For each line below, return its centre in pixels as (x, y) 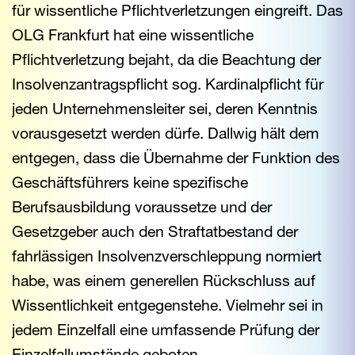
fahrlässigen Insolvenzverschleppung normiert (167, 256)
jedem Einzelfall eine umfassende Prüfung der (166, 329)
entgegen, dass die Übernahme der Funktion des (176, 157)
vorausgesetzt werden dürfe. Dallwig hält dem (166, 133)
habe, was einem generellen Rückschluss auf (164, 280)
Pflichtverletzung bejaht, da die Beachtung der (166, 59)
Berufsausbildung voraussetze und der (142, 206)
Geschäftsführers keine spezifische (130, 182)
